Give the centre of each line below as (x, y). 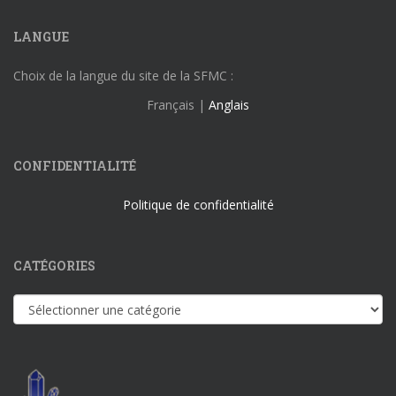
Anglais (229, 105)
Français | (178, 105)
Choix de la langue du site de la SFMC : (123, 76)
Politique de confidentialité (198, 205)
